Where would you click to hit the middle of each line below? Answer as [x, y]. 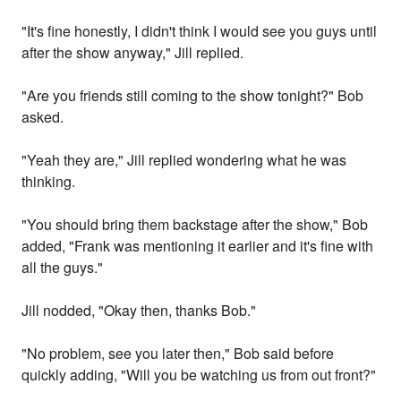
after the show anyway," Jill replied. [133, 53]
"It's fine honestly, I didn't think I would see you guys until [200, 31]
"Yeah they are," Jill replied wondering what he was [184, 160]
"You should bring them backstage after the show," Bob [195, 225]
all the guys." [63, 268]
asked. [43, 117]
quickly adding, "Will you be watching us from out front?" [199, 375]
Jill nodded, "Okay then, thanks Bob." [139, 311]
